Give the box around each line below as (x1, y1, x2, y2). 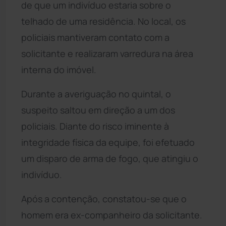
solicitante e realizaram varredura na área (21, 47, 193, 60)
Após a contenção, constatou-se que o (21, 192, 187, 205)
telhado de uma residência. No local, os (21, 15, 186, 27)
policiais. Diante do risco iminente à (21, 120, 169, 132)
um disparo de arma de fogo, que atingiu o (21, 152, 198, 164)
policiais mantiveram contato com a (21, 31, 169, 43)
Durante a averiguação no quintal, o (21, 87, 171, 100)
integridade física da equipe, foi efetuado (21, 136, 195, 148)
